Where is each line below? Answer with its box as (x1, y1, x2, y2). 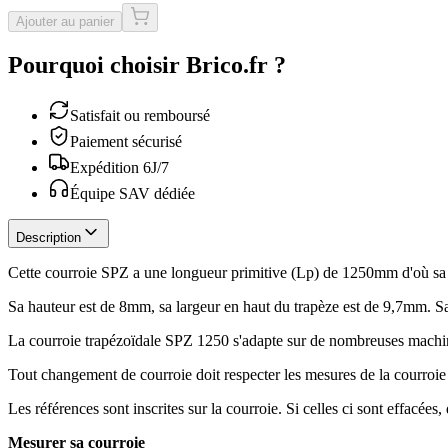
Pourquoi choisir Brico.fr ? (8, 51, 286, 78)
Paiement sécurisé (70, 132, 182, 150)
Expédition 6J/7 (70, 158, 169, 176)
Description (16, 229, 81, 245)
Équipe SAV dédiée (70, 184, 195, 202)
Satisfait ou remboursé (70, 106, 210, 124)
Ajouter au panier (16, 13, 114, 29)
